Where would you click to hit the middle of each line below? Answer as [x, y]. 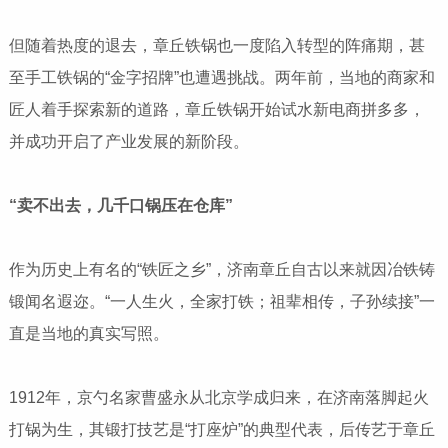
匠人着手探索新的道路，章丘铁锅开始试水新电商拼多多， [216, 110]
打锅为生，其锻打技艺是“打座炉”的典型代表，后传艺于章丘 [221, 430]
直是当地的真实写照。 [88, 334]
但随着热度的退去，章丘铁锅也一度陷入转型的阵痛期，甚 [216, 46]
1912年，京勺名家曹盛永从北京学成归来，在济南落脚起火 [218, 398]
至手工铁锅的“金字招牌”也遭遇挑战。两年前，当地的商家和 [221, 78]
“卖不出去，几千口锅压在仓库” [120, 206]
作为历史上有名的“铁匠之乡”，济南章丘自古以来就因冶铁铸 [221, 270]
